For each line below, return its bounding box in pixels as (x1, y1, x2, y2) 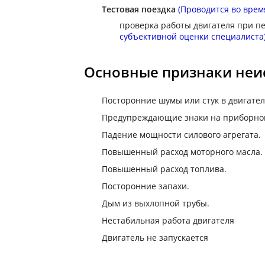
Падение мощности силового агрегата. (102, 129, 261, 140)
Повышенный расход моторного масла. (102, 146, 263, 157)
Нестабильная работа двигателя (102, 215, 234, 226)
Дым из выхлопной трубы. (102, 198, 209, 209)
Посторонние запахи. (102, 180, 189, 192)
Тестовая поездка (102, 4, 176, 15)
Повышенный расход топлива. (102, 163, 227, 174)
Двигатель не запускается (102, 232, 208, 243)
